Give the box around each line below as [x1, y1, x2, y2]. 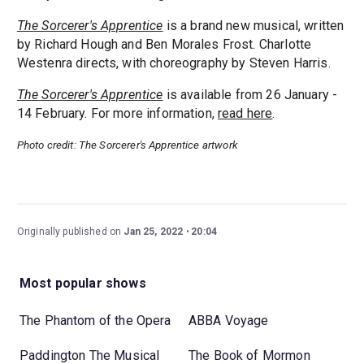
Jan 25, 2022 [123, 226, 184, 238]
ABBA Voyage [188, 312, 269, 328]
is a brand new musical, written [162, 18, 344, 34]
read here [218, 106, 273, 122]
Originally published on [16, 226, 124, 238]
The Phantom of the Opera [19, 312, 171, 328]
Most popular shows [19, 275, 146, 291]
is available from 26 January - [162, 87, 338, 103]
